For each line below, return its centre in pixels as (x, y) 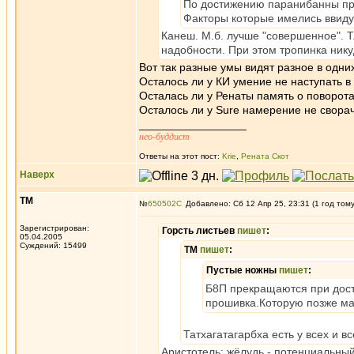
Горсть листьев (200, 231)
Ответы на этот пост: (181, 156)
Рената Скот (265, 156)
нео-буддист (164, 137)
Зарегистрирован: (55, 228)
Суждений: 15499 (53, 245)
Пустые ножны (243, 270)
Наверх (37, 175)
